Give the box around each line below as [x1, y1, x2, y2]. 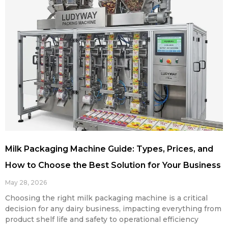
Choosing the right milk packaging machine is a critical [5, 193, 208, 203]
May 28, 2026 [5, 178, 47, 186]
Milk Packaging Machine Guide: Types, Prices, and [5, 144, 213, 154]
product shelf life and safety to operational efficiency [5, 214, 198, 224]
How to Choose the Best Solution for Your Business [5, 160, 221, 170]
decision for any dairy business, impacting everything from [5, 204, 221, 213]
